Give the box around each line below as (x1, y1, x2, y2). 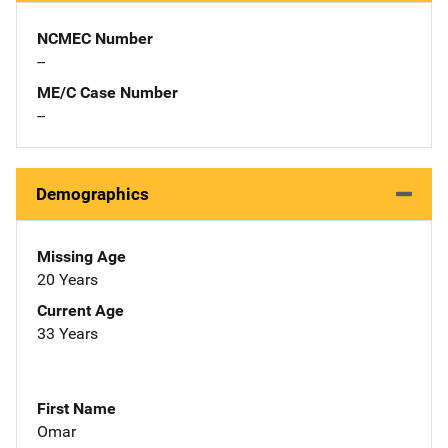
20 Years (37, 269, 98, 289)
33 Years (37, 323, 98, 343)
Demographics (36, 183, 149, 204)
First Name (37, 398, 116, 418)
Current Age (37, 300, 124, 320)
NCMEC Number (37, 28, 153, 48)
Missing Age (37, 246, 126, 266)
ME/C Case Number (37, 82, 178, 102)
